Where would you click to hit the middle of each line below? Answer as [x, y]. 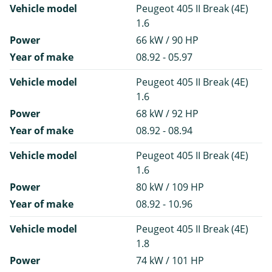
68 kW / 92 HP [167, 114]
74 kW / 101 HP [170, 261]
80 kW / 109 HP [170, 187]
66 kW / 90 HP [167, 40]
